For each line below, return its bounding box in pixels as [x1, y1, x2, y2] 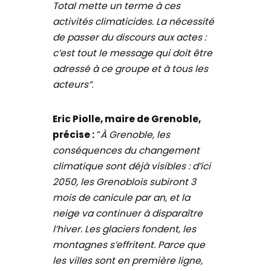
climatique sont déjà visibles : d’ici [53, 160, 211, 173]
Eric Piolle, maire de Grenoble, [53, 113, 201, 126]
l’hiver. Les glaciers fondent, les [53, 223, 197, 236]
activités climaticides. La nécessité [53, 15, 215, 28]
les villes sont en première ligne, [53, 254, 203, 267]
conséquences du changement [53, 144, 200, 157]
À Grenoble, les [100, 128, 171, 142]
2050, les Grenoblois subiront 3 [53, 175, 197, 189]
